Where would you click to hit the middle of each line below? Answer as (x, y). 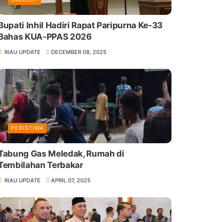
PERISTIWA (27, 128)
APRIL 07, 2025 (71, 180)
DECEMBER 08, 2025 (79, 52)
